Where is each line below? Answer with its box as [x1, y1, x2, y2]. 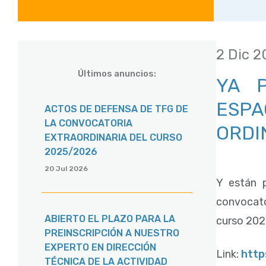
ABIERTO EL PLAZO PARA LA [45, 213, 175, 225]
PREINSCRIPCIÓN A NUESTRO [45, 227, 179, 239]
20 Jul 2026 [45, 164, 88, 173]
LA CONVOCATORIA [45, 118, 132, 129]
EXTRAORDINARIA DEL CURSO [45, 132, 182, 144]
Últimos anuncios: [77, 68, 156, 80]
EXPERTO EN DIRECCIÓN [45, 242, 156, 254]
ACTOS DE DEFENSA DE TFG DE [45, 103, 188, 115]
